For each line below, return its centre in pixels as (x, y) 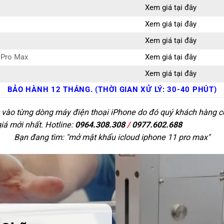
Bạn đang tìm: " (41, 137)
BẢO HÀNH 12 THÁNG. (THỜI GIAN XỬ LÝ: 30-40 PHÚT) (112, 90)
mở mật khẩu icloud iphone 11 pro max (138, 137)
